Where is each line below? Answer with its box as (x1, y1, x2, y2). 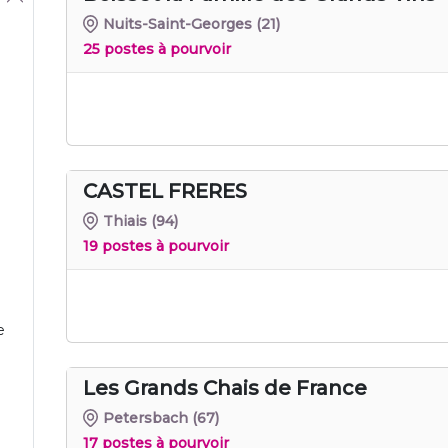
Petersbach (103, 408, 189, 427)
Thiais (103, 211, 148, 230)
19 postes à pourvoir (83, 236, 229, 255)
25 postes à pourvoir (83, 39, 231, 58)
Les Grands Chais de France (83, 375, 367, 400)
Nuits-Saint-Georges (103, 14, 253, 33)
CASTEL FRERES (83, 178, 247, 203)
